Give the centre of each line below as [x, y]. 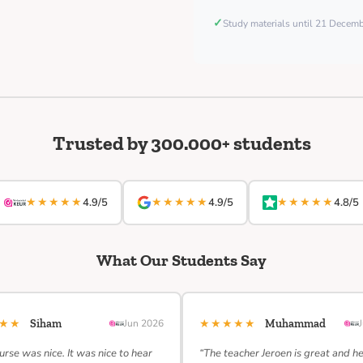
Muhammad [295, 324]
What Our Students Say [181, 260]
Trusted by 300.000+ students [181, 143]
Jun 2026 [144, 323]
